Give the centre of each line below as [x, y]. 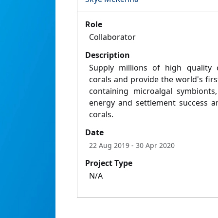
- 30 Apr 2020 [152, 145]
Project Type [109, 163]
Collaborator [112, 37]
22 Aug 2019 [109, 145]
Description [108, 55]
